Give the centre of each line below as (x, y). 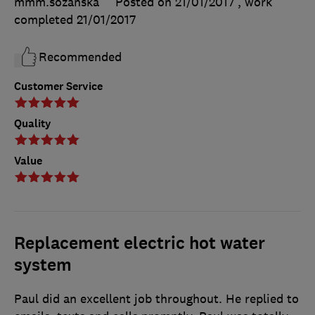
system (43, 265)
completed (45, 20)
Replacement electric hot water (140, 244)
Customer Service (58, 86)
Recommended (80, 57)
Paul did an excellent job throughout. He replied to (156, 299)
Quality (33, 124)
